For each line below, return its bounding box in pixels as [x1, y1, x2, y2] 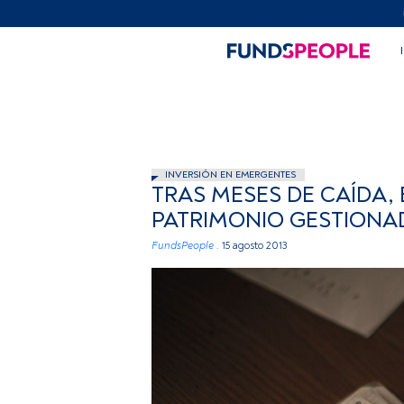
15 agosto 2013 [222, 239, 288, 252]
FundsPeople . [151, 239, 219, 252]
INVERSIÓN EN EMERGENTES [165, 169, 296, 180]
